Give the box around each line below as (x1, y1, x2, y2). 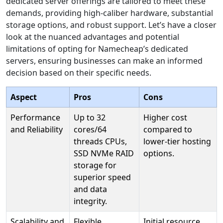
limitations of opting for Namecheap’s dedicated (6, 43, 188, 54)
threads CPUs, (74, 136, 127, 147)
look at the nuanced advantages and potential (6, 31, 179, 42)
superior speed (74, 172, 131, 183)
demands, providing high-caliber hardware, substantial (6, 7, 213, 18)
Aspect (10, 92, 37, 103)
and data (74, 184, 107, 195)
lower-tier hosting (143, 136, 211, 147)
